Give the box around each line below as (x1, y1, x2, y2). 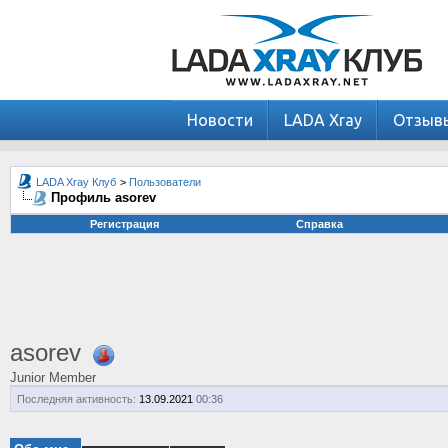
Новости (187, 111, 253, 129)
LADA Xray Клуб (36, 176, 116, 188)
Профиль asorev (51, 190, 156, 205)
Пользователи (129, 176, 201, 188)
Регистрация (89, 218, 159, 230)
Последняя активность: (17, 393, 136, 405)
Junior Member (10, 369, 96, 385)
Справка (295, 218, 343, 230)
